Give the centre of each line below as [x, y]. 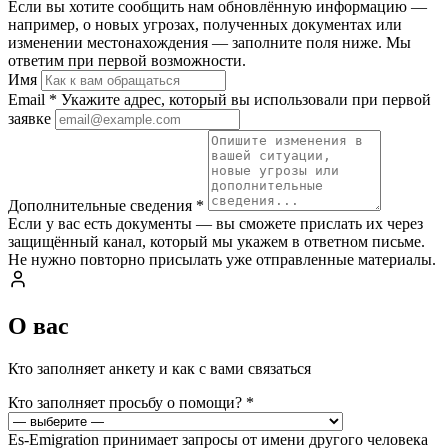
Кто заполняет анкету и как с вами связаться [159, 369]
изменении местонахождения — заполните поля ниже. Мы [209, 43]
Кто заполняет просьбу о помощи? [127, 403]
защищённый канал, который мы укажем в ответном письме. [216, 242]
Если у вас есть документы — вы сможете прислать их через [215, 224]
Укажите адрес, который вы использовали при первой [246, 100]
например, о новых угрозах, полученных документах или [205, 25]
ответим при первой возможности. [127, 61]
